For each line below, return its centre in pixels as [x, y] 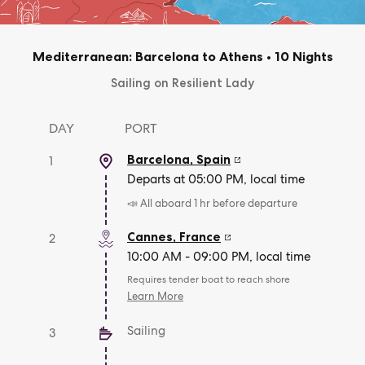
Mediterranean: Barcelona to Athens [147, 56]
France [200, 237]
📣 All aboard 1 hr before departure [212, 203]
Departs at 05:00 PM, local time [216, 179]
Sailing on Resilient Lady [182, 83]
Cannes [150, 237]
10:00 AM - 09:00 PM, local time [219, 257]
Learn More [155, 296]
